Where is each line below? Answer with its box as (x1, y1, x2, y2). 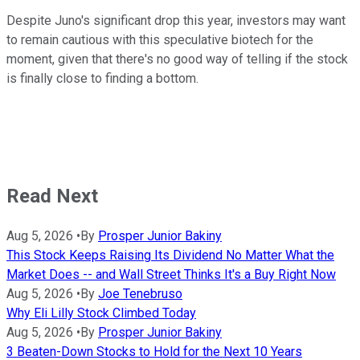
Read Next (6, 184, 98, 207)
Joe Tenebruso (98, 285, 182, 301)
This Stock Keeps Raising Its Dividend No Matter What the (6, 247, 334, 263)
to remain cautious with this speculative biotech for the (6, 31, 313, 47)
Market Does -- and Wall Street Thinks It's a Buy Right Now (6, 266, 336, 282)
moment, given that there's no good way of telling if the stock (6, 51, 348, 67)
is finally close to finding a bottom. (6, 70, 205, 86)
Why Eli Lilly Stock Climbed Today (6, 305, 196, 321)
